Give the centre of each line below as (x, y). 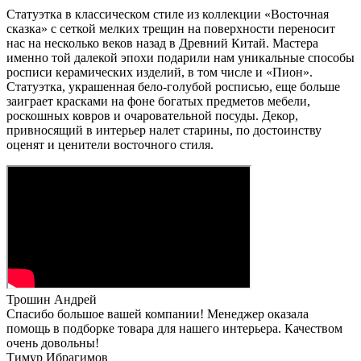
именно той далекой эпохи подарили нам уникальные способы (180, 57)
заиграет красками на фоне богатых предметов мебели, (158, 101)
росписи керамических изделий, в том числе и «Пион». (160, 72)
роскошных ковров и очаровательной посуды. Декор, (152, 115)
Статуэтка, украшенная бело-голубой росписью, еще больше (173, 86)
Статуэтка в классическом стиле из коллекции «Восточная (168, 14)
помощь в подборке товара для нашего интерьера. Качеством (174, 328)
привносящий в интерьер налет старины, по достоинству (164, 130)
